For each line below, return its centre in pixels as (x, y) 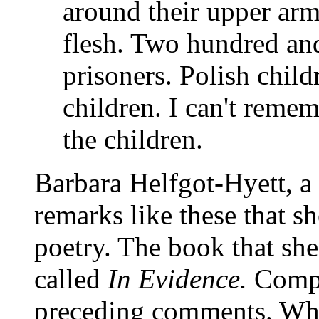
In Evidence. (177, 278)
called (71, 278)
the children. (133, 139)
